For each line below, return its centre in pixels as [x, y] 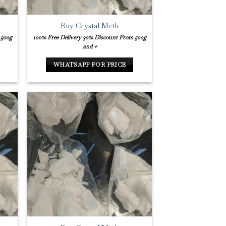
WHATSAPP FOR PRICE [90, 64]
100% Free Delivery [57, 37]
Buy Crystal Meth [90, 26]
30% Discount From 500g [114, 37]
